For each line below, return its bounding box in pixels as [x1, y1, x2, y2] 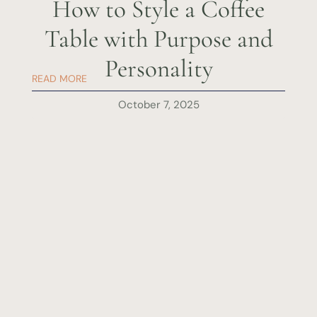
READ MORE [31, 72, 87, 86]
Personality [104, 54, 213, 84]
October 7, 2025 [117, 98, 200, 113]
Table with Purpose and [44, 24, 273, 54]
